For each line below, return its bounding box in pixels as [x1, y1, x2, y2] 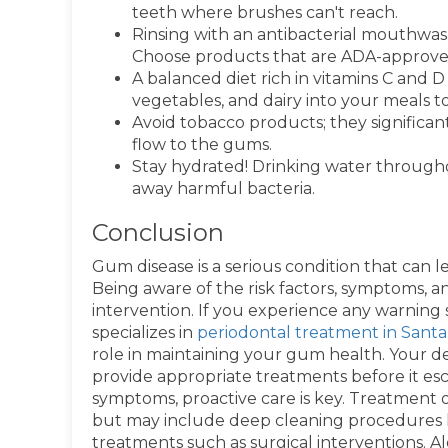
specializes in [92, 323, 197, 342]
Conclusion [92, 218, 224, 247]
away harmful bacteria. [132, 179, 315, 198]
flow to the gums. [132, 135, 272, 154]
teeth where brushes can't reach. [132, 3, 398, 22]
